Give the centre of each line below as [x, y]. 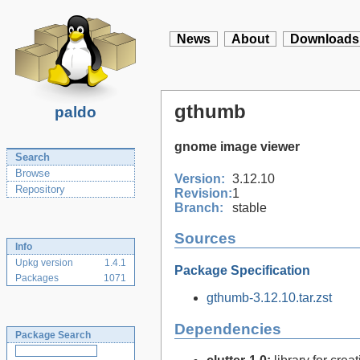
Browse [33, 173]
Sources [205, 239]
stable [250, 207]
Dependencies [228, 329]
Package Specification [242, 270]
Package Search [53, 335]
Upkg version [44, 263]
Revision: [203, 193]
